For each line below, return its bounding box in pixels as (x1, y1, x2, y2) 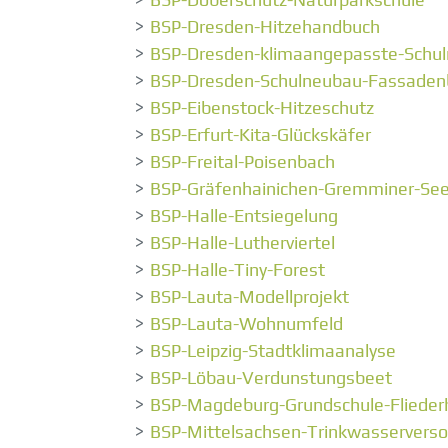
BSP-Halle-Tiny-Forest (150, 259, 325, 281)
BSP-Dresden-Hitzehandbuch (150, 16, 380, 38)
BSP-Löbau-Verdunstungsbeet (150, 367, 392, 389)
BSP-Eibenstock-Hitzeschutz (150, 97, 374, 119)
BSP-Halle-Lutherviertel (150, 232, 335, 254)
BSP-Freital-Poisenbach (150, 151, 335, 173)
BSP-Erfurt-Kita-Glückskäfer (150, 124, 371, 146)
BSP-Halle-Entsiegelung (150, 205, 338, 227)
